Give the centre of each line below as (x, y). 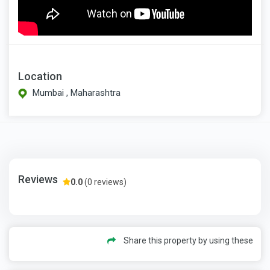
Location (40, 77)
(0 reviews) (105, 182)
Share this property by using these (187, 240)
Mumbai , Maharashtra (77, 93)
